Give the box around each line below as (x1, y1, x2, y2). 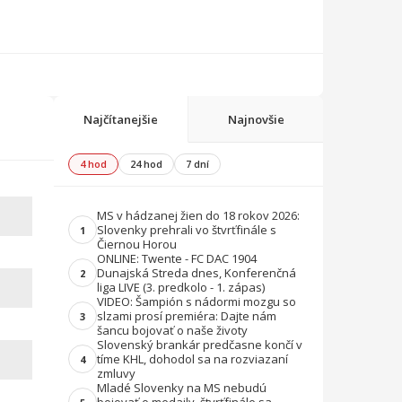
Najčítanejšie (83, 110, 158, 127)
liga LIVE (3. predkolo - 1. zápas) (97, 279, 265, 295)
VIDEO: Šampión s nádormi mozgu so (97, 293, 296, 310)
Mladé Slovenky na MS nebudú (97, 380, 267, 396)
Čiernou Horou (97, 236, 177, 252)
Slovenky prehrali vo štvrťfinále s (97, 222, 276, 238)
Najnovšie (227, 110, 284, 127)
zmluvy (97, 365, 135, 381)
